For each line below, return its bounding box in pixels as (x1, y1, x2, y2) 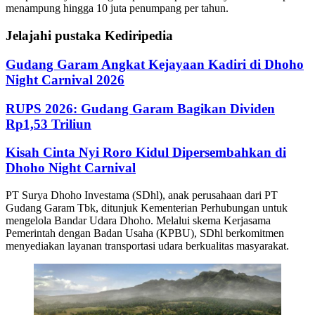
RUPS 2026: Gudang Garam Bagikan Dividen (6, 101, 275, 116)
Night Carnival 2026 (6, 72, 124, 87)
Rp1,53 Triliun (6, 116, 91, 131)
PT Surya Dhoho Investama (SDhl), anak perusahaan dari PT (6, 188, 278, 201)
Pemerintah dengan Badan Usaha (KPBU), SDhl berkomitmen (6, 226, 284, 239)
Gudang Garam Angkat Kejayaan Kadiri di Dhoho (6, 56, 304, 72)
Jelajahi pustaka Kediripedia (6, 28, 173, 44)
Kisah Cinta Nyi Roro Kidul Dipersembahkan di (6, 145, 286, 160)
